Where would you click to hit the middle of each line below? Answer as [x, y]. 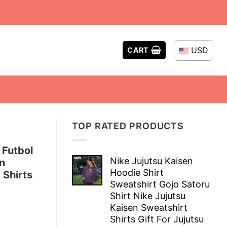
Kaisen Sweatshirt [149, 207]
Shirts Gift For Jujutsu [157, 219]
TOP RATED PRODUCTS [128, 126]
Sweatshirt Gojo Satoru [160, 184]
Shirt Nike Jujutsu [148, 196]
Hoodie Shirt [137, 172]
